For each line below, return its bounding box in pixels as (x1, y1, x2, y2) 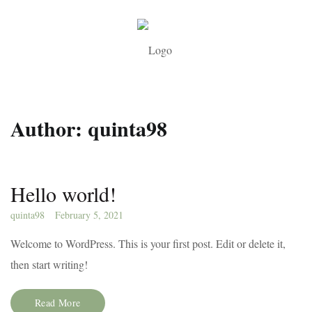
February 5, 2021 (55, 208, 123, 221)
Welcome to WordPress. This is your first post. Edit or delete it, (10, 236, 286, 251)
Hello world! (10, 180, 116, 208)
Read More (35, 296, 81, 309)
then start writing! (10, 257, 88, 272)
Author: (10, 113, 88, 143)
